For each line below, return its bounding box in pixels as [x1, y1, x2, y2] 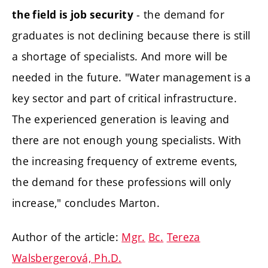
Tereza [166, 230, 200, 245]
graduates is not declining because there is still [12, 28, 251, 42]
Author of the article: [12, 230, 122, 245]
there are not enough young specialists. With [12, 132, 242, 147]
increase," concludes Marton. [12, 195, 160, 210]
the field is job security [12, 7, 133, 22]
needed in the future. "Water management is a [12, 69, 251, 84]
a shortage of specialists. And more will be [12, 48, 228, 63]
